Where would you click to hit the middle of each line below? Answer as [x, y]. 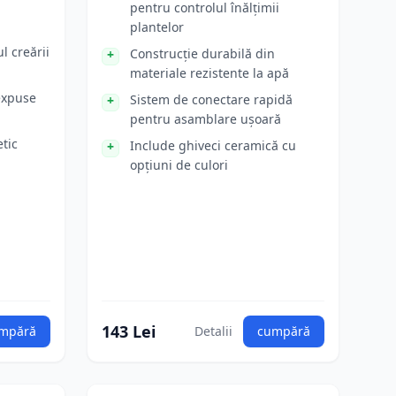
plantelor [157, 27]
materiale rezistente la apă [209, 73]
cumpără [284, 331]
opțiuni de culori [179, 165]
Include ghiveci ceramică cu [213, 145]
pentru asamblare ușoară [206, 119]
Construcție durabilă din [202, 53]
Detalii [213, 331]
